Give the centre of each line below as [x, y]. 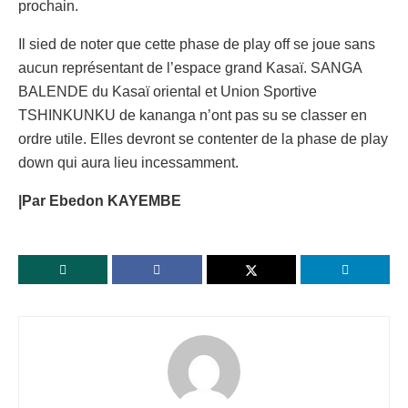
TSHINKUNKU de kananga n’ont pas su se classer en [193, 115]
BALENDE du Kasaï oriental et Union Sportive [168, 91]
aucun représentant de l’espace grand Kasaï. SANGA [190, 67]
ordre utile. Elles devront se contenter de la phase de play [203, 138]
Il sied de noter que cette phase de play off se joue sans [197, 44]
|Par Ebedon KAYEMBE [100, 200]
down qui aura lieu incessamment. [128, 162]
